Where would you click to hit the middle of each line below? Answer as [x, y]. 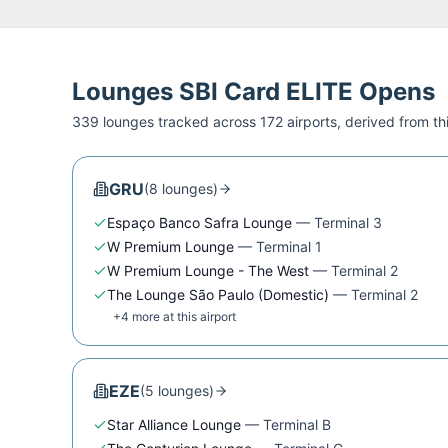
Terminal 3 [348, 222]
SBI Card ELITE [266, 91]
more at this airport [182, 316]
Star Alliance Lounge [174, 424]
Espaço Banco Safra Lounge [199, 222]
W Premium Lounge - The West [208, 270]
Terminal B [297, 424]
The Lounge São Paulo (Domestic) [218, 294]
